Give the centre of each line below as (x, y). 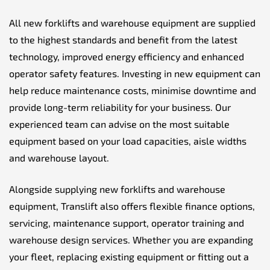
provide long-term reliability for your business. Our (120, 107)
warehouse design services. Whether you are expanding (131, 239)
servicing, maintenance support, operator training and (127, 222)
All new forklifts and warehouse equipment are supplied (132, 22)
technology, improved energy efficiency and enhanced (127, 56)
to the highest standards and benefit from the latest (123, 39)
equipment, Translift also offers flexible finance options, (132, 206)
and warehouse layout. (59, 157)
